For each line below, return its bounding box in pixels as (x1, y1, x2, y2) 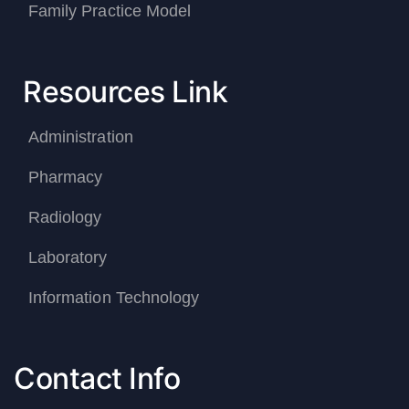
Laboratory (28, 248, 108, 267)
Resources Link (23, 74, 227, 110)
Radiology (28, 208, 102, 227)
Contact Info (14, 361, 180, 397)
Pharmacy (28, 168, 103, 187)
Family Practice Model (28, 2, 192, 21)
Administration (28, 128, 133, 147)
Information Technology (28, 288, 200, 308)
